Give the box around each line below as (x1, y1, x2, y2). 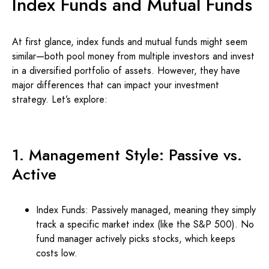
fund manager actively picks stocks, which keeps (36, 232, 235, 246)
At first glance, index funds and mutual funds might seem (12, 35, 247, 49)
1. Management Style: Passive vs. (12, 144, 242, 166)
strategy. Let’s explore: (12, 92, 107, 106)
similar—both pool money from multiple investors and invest (12, 49, 255, 63)
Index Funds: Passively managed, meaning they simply (36, 203, 256, 217)
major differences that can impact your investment (12, 78, 219, 92)
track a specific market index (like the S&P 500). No (36, 217, 254, 231)
